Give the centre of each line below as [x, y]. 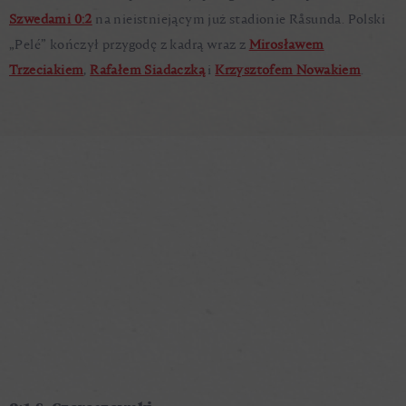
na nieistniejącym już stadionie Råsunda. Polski [239, 20]
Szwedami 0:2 [51, 20]
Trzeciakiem [47, 71]
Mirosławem [286, 45]
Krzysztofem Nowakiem [288, 71]
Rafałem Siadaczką [148, 71]
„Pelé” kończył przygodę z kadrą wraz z [129, 45]
